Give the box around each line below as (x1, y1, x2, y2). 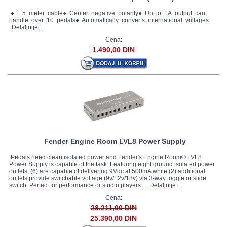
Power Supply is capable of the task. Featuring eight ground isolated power (9, 161, 215, 168)
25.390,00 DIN (90, 214, 137, 222)
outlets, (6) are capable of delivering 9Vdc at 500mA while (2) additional (9, 168, 205, 175)
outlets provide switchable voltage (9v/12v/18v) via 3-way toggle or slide (9, 175, 206, 182)
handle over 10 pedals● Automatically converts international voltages (9, 17, 209, 24)
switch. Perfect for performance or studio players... (9, 182, 147, 189)
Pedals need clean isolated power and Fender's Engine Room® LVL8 (9, 154, 202, 161)
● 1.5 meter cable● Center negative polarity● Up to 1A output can (9, 10, 207, 17)
